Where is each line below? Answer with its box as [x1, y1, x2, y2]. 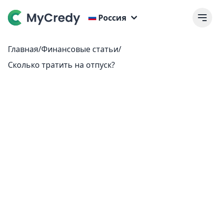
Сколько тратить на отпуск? [8, 59, 115, 70]
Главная [8, 44, 38, 55]
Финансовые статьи [41, 44, 118, 55]
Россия [98, 12, 126, 23]
